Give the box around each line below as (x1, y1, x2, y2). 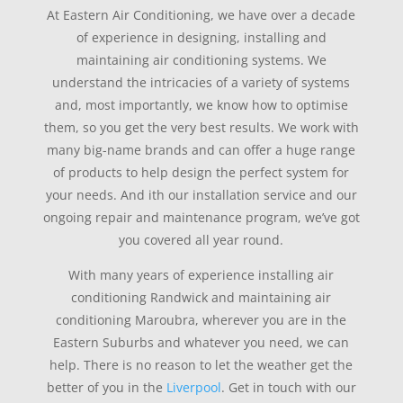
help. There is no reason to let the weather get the (49, 356, 354, 374)
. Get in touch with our (220, 379, 356, 397)
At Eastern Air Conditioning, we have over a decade (47, 6, 356, 24)
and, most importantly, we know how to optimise (54, 96, 348, 114)
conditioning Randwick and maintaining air (71, 289, 332, 307)
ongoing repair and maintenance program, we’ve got (42, 209, 360, 227)
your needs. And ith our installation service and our (45, 186, 357, 204)
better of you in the (46, 379, 166, 397)
